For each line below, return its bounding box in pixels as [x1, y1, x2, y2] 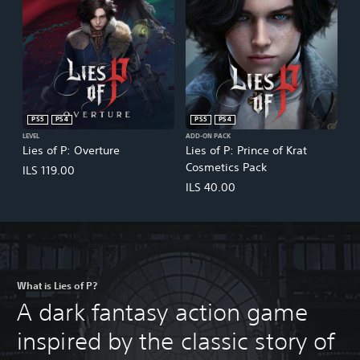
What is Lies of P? [17, 278, 97, 292]
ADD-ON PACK [186, 131, 231, 141]
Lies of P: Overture [22, 142, 120, 157]
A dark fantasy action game [17, 297, 308, 326]
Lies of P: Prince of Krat [186, 142, 307, 157]
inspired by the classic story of [17, 326, 335, 355]
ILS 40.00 [186, 179, 235, 194]
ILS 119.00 [22, 162, 75, 178]
